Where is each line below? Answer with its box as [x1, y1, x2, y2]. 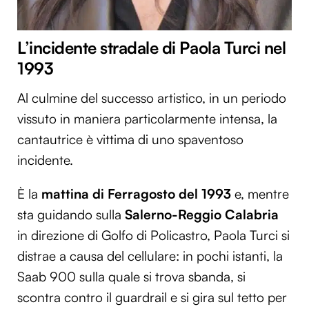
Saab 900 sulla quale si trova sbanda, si [17, 268, 246, 285]
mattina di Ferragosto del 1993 [41, 185, 231, 202]
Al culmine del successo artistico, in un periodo [17, 89, 286, 106]
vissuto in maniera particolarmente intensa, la [17, 110, 277, 127]
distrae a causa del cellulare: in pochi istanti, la [17, 247, 283, 264]
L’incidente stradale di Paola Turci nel [17, 37, 286, 59]
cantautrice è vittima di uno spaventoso [17, 130, 243, 148]
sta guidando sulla [17, 206, 125, 223]
